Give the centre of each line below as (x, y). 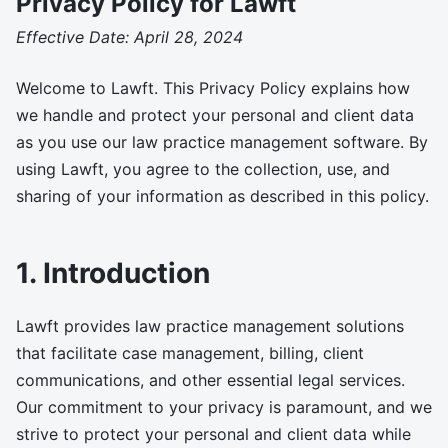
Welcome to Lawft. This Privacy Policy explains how (213, 88)
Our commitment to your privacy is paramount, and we (224, 407)
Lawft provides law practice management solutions (210, 326)
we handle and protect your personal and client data (215, 115)
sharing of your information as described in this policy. (222, 196)
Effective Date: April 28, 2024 (129, 37)
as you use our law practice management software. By (222, 142)
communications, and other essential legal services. (210, 380)
